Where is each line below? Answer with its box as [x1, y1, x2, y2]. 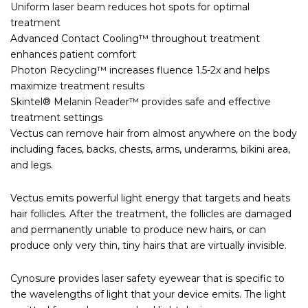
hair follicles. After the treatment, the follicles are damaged [10, 207, 291, 220]
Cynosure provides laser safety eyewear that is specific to [10, 272, 285, 285]
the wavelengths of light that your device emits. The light [10, 287, 286, 300]
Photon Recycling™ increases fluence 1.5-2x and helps [10, 63, 269, 76]
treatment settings [10, 111, 102, 124]
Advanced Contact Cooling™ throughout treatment [10, 32, 260, 45]
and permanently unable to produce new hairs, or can [10, 223, 266, 236]
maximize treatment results [10, 79, 144, 92]
